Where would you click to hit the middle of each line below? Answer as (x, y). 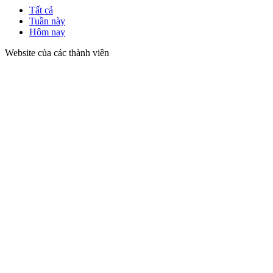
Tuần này (47, 21)
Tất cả (41, 10)
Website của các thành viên (57, 53)
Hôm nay (47, 32)
